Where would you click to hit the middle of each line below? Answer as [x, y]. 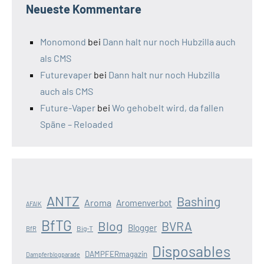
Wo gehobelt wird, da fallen [168, 108]
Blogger [142, 228]
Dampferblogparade [53, 255]
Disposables [191, 251]
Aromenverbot [144, 203]
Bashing [199, 202]
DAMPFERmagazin [116, 254]
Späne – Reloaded [77, 124]
